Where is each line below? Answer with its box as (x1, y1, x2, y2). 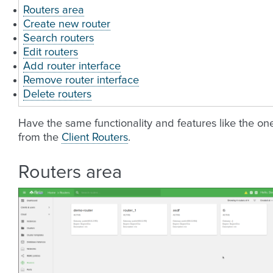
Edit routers (23, 47, 78, 58)
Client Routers (62, 132, 128, 143)
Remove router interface (23, 75, 139, 86)
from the (18, 132, 62, 143)
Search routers (23, 33, 94, 44)
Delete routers (23, 89, 91, 100)
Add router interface (23, 61, 121, 72)
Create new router (23, 19, 110, 30)
